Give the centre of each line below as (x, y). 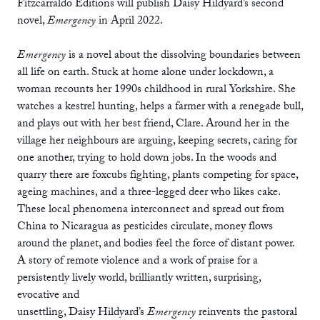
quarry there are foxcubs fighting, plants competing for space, (157, 176)
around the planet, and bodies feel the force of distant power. (156, 244)
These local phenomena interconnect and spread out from (151, 210)
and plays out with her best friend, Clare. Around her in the (153, 124)
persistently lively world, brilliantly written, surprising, (139, 279)
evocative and (48, 296)
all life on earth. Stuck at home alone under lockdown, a (145, 73)
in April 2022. (129, 21)
